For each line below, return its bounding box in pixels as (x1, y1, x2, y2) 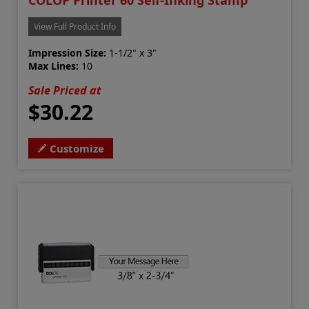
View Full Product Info (34, 21, 117, 33)
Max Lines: (28, 59, 79, 73)
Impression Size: (28, 46, 107, 60)
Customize (50, 141, 105, 156)
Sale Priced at (28, 83, 102, 99)
